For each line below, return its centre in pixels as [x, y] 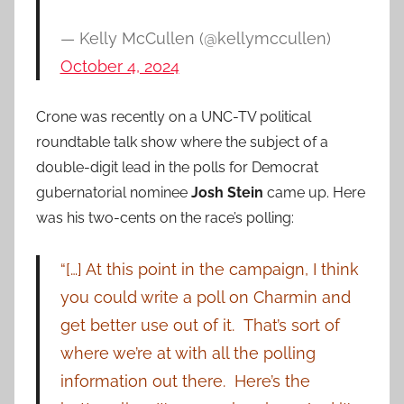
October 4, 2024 [119, 66]
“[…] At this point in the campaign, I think [209, 269]
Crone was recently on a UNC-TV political [174, 116]
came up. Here [316, 192]
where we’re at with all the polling [188, 353]
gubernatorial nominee [114, 192]
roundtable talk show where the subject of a [182, 142]
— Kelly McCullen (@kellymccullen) [195, 38]
